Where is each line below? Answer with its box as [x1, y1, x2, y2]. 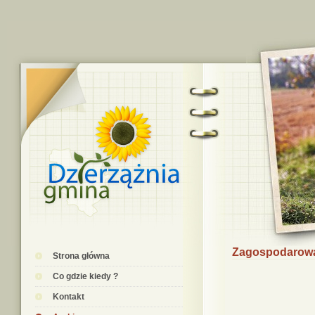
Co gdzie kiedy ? [53, 271, 118, 281]
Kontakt [53, 292, 84, 302]
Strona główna [53, 251, 110, 261]
